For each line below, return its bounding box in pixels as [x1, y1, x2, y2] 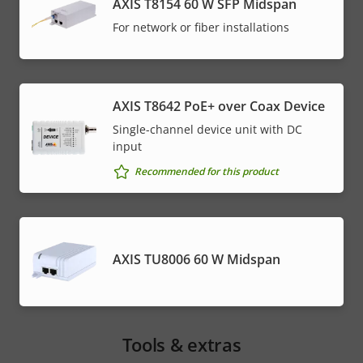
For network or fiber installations [113, 19, 289, 35]
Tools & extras [122, 331, 241, 357]
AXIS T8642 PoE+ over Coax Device [113, 96, 325, 115]
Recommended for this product [135, 164, 279, 179]
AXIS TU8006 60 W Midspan [113, 250, 280, 269]
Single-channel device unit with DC [113, 121, 302, 137]
